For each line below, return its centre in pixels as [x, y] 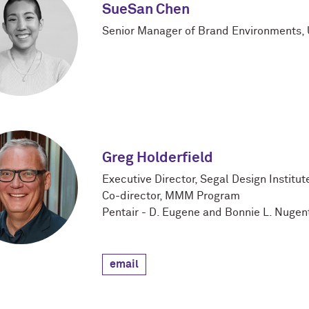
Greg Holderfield [158, 159]
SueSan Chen [146, 10]
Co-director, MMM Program [171, 196]
